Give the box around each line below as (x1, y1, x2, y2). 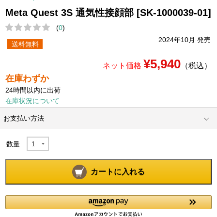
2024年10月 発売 (158, 36, 211, 44)
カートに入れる (91, 168, 145, 176)
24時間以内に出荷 (5, 86, 61, 94)
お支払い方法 (3, 114, 45, 123)
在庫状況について (5, 97, 60, 105)
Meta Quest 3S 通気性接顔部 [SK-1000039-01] (5, 7, 212, 18)
